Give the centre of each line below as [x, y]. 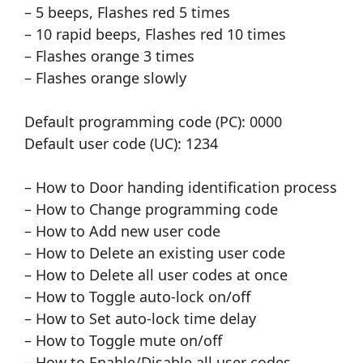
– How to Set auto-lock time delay [140, 319]
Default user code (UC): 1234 [121, 144]
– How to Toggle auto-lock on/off [137, 297]
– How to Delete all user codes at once [156, 275]
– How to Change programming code [151, 209]
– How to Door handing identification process [181, 188]
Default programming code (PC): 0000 [153, 122]
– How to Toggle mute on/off [123, 341]
